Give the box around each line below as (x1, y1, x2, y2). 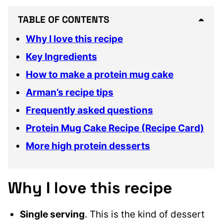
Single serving (20, 209, 85, 221)
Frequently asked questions (26, 105, 153, 116)
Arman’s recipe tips (26, 87, 113, 99)
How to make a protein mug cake (26, 69, 173, 81)
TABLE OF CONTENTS (18, 13, 110, 26)
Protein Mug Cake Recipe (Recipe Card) (26, 122, 204, 134)
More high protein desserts (26, 140, 150, 152)
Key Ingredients (26, 51, 97, 63)
